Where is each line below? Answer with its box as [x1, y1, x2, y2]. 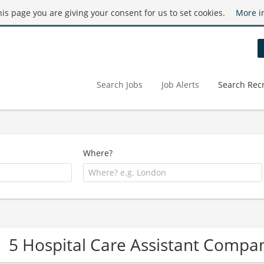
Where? [83, 147, 113, 159]
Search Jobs [97, 78, 143, 90]
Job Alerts [161, 78, 199, 90]
